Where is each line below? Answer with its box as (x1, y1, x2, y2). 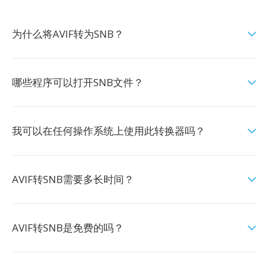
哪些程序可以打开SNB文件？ (12, 75, 144, 89)
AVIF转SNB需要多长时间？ (12, 172, 134, 186)
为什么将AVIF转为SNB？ (12, 27, 124, 41)
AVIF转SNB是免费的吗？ (12, 221, 124, 234)
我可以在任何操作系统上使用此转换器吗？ (12, 124, 205, 138)
